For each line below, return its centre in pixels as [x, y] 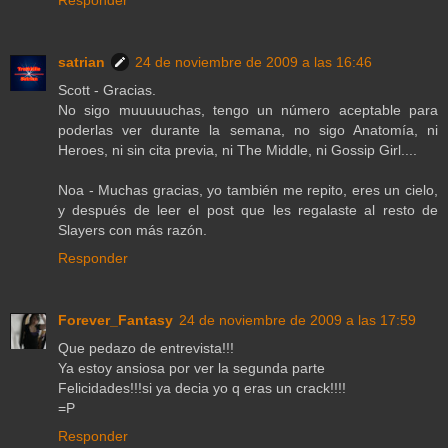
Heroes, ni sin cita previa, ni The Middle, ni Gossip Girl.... [237, 150]
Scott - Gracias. [107, 90]
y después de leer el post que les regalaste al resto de [248, 210]
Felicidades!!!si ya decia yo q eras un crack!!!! [202, 388]
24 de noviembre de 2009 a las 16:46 [253, 62]
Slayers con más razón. [132, 230]
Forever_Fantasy [115, 320]
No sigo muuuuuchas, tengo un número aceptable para [248, 110]
